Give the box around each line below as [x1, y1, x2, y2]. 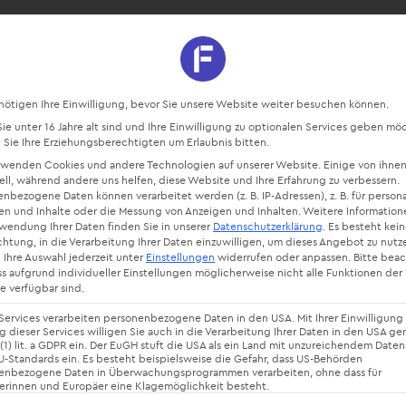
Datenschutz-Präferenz [201, 66, 403, 92]
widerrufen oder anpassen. [215, 250, 351, 264]
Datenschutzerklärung [213, 219, 323, 233]
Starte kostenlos [281, 33, 391, 52]
